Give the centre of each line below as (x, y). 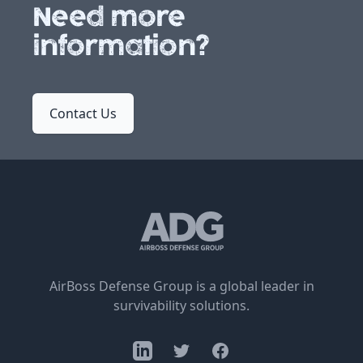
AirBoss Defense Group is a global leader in (181, 286)
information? (120, 46)
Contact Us (83, 113)
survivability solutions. (181, 305)
